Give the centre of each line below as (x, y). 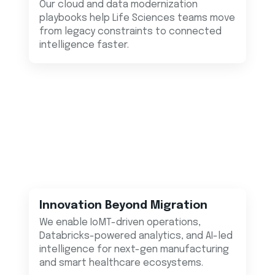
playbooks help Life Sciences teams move (137, 18)
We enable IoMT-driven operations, (120, 223)
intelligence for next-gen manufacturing (134, 250)
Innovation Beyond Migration (124, 205)
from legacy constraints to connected (131, 32)
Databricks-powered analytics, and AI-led (136, 236)
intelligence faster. (84, 45)
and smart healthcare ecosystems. (122, 263)
